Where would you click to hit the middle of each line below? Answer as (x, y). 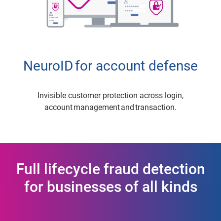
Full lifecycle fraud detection (110, 169)
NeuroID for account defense (110, 66)
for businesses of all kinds (110, 186)
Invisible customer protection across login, (110, 95)
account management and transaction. (110, 107)
